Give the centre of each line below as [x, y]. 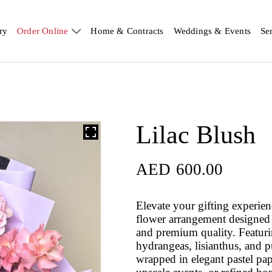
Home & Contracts [127, 31]
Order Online [42, 31]
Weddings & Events [212, 31]
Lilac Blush [196, 135]
